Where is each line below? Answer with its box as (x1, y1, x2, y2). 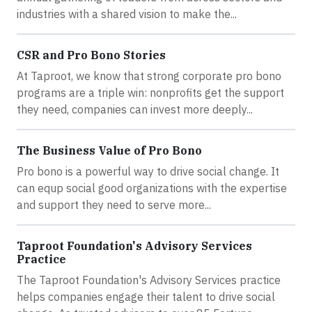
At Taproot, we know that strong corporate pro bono (17, 68, 281, 83)
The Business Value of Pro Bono (17, 143, 202, 157)
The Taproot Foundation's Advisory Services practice (17, 272, 281, 287)
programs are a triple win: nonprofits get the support (17, 85, 284, 100)
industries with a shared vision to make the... (17, 6, 237, 21)
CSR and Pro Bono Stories (17, 47, 166, 62)
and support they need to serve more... (17, 197, 211, 212)
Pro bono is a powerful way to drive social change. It (17, 164, 279, 178)
